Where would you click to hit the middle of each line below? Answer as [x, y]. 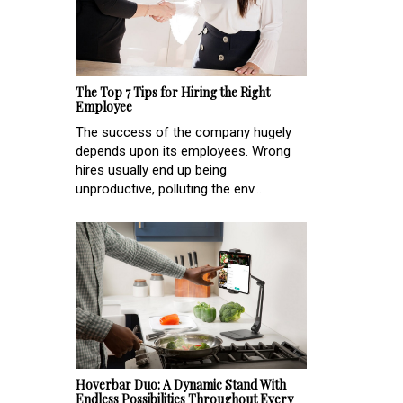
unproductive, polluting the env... [169, 189]
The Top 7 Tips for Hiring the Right [173, 93]
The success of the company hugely [184, 133]
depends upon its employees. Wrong [183, 152]
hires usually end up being [151, 170]
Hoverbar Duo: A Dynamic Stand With [181, 384]
